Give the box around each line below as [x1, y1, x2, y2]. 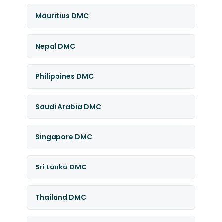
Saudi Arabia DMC [35, 102, 101, 111]
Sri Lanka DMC [35, 162, 87, 172]
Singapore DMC [35, 132, 92, 142]
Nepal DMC [35, 41, 75, 51]
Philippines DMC [35, 71, 94, 81]
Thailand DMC [35, 192, 86, 202]
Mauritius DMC [35, 11, 89, 21]
